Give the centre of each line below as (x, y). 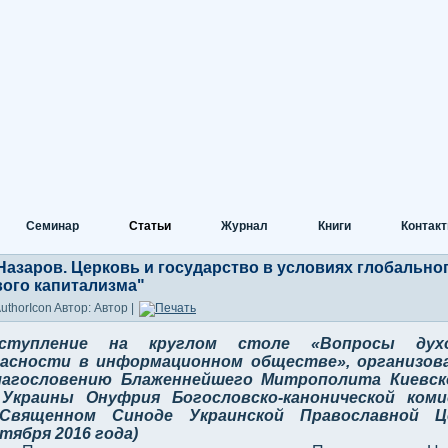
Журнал (244, 226)
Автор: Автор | (95, 308)
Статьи (150, 226)
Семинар (52, 226)
